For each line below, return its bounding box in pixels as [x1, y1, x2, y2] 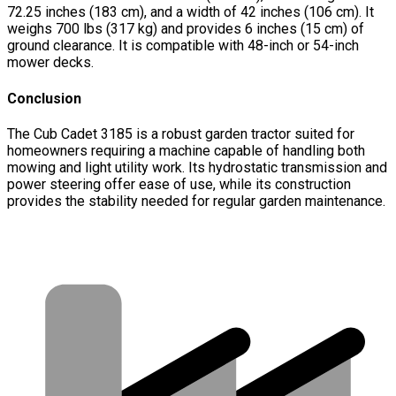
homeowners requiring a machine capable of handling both [7, 141, 365, 159]
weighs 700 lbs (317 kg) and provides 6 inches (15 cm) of [7, 20, 364, 38]
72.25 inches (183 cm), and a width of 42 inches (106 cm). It [7, 4, 374, 21]
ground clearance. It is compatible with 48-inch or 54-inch [7, 37, 359, 55]
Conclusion [7, 89, 81, 107]
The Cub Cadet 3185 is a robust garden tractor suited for [7, 125, 354, 142]
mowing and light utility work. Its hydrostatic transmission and [7, 158, 387, 176]
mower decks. [7, 54, 94, 72]
